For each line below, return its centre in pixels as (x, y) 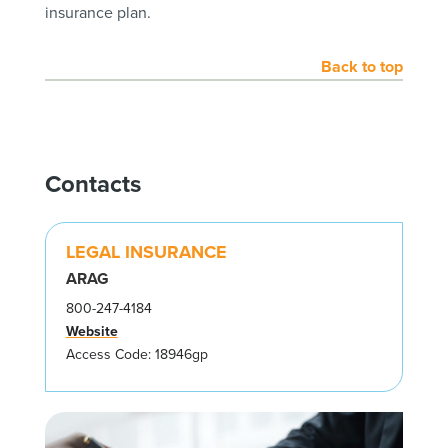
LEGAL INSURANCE (146, 251)
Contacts (92, 183)
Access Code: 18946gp (136, 354)
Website (91, 331)
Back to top (362, 66)
